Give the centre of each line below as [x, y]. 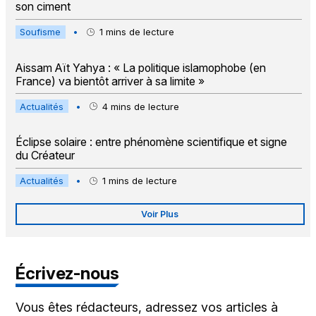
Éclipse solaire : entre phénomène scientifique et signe [151, 142]
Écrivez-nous [67, 274]
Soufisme [41, 32]
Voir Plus [160, 214]
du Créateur [45, 155]
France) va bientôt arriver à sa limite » [110, 81]
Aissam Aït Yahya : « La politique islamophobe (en [140, 68]
